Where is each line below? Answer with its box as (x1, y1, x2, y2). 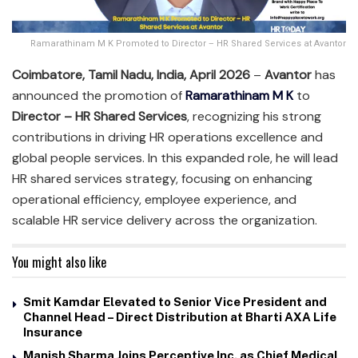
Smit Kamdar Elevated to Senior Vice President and (23, 294, 327, 308)
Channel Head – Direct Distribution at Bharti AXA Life (23, 309, 336, 324)
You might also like (12, 252, 106, 272)
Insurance (23, 324, 82, 339)
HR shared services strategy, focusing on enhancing (12, 169, 312, 187)
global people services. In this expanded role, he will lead (12, 149, 338, 166)
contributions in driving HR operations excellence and (12, 128, 323, 145)
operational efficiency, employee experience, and (12, 190, 296, 208)
